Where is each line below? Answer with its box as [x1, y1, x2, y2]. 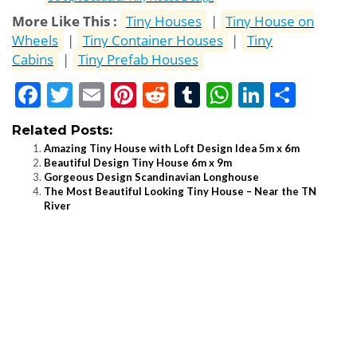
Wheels [12, 31, 58, 50]
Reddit [168, 79, 241, 111]
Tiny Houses [125, 12, 202, 31]
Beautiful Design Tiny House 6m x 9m [44, 156, 232, 170]
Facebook [41, 79, 146, 111]
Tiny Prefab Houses [77, 50, 198, 69]
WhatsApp [232, 79, 350, 111]
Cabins [12, 50, 53, 69]
